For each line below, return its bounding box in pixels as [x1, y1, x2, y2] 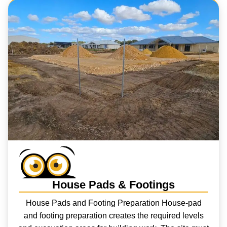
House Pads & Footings [52, 178, 175, 191]
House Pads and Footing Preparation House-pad [25, 198, 202, 207]
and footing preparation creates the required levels [23, 211, 204, 220]
